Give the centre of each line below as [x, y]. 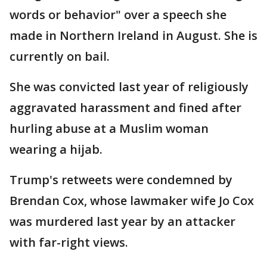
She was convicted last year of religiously [129, 87]
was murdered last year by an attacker [122, 222]
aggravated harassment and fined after [125, 108]
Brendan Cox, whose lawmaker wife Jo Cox [132, 201]
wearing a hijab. [56, 150]
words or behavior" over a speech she [118, 15]
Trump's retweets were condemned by [121, 180]
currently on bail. [60, 57]
